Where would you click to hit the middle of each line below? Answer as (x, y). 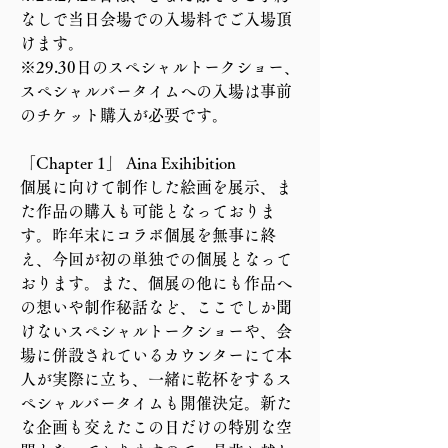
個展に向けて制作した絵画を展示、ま (156, 187)
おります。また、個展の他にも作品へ (156, 283)
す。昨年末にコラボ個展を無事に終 (148, 235)
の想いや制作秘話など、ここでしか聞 (156, 307)
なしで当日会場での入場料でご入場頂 (156, 19)
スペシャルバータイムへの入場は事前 (156, 91)
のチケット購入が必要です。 (124, 115)
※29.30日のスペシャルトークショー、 (160, 67)
